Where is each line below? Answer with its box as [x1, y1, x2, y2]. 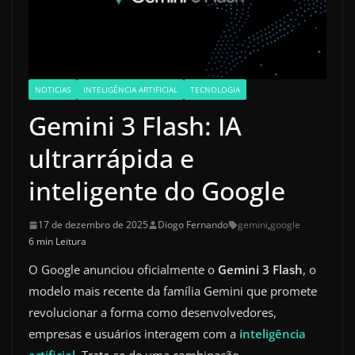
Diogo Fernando [158, 218, 228, 232]
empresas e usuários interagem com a [29, 326, 239, 342]
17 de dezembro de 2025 [38, 218, 148, 232]
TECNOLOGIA [190, 84, 240, 96]
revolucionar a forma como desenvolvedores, [29, 304, 277, 321]
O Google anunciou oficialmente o [29, 261, 218, 278]
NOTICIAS [35, 84, 71, 96]
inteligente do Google [29, 174, 285, 208]
